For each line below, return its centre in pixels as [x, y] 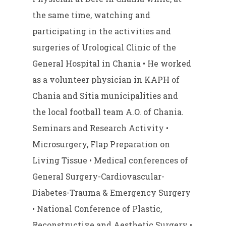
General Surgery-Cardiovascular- [99, 177]
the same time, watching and [92, 15]
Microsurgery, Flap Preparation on [101, 144]
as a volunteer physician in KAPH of [106, 80]
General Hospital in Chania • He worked [112, 64]
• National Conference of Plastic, [97, 209]
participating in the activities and [102, 31]
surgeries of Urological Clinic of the [104, 47]
